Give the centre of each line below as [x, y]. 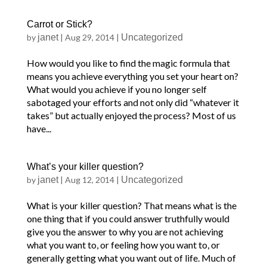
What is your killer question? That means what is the [131, 205]
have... [39, 128]
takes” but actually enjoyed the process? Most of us [131, 115]
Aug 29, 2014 [89, 37]
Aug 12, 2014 [89, 180]
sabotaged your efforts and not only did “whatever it [133, 102]
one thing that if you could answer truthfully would [128, 218]
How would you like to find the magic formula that [128, 63]
